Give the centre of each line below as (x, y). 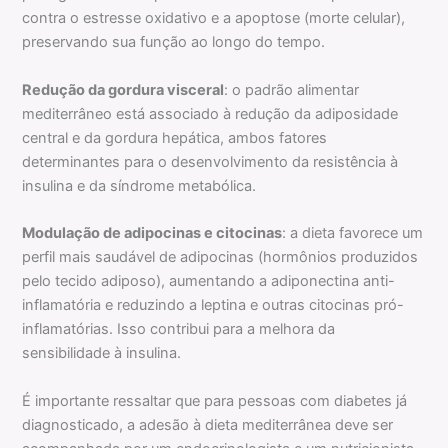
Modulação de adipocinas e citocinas (152, 233)
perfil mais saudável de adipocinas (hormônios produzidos (220, 257)
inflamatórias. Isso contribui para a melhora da (179, 329)
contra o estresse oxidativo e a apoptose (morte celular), (214, 18)
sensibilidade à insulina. (102, 353)
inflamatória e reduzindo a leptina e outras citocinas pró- (213, 305)
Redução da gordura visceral (123, 89)
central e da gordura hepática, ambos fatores (175, 137)
